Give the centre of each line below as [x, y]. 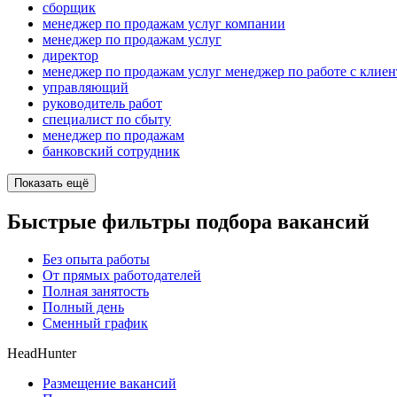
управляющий [86, 88]
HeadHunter [42, 354]
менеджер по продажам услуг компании [164, 24]
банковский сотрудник [111, 152]
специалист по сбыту [107, 120]
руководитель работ [102, 104]
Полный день [83, 307]
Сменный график [95, 323]
